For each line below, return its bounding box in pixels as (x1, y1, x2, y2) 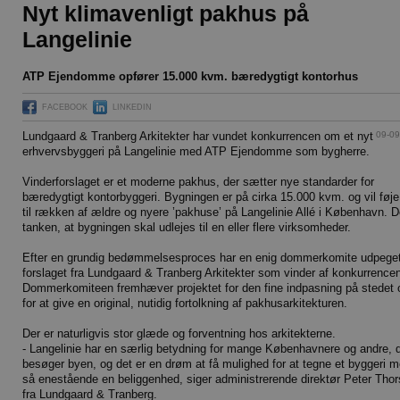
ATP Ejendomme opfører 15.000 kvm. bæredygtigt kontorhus (22, 70, 358, 83)
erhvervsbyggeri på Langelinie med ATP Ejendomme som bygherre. (22, 145, 370, 159)
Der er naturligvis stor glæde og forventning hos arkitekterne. (22, 327, 336, 341)
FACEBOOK (42, 103, 87, 112)
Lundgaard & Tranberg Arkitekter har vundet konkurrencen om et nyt (22, 129, 373, 144)
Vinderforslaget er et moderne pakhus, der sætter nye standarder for (22, 175, 374, 189)
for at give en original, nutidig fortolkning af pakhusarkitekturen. (22, 296, 347, 311)
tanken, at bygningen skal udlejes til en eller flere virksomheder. (22, 221, 351, 235)
